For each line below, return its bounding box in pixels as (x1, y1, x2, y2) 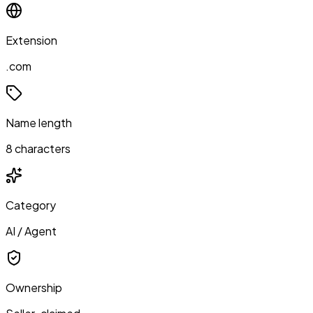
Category (6, 197, 56, 212)
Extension (6, 32, 57, 48)
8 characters (6, 140, 71, 156)
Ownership (6, 279, 62, 295)
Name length (6, 115, 72, 130)
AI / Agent (6, 223, 57, 238)
